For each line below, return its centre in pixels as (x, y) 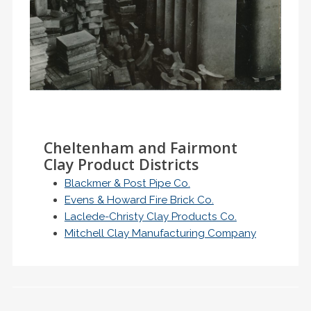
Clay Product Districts (121, 164)
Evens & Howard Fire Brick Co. (139, 200)
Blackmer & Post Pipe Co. (127, 183)
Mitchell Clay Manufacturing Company (160, 233)
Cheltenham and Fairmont (140, 147)
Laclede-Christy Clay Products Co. (150, 216)
